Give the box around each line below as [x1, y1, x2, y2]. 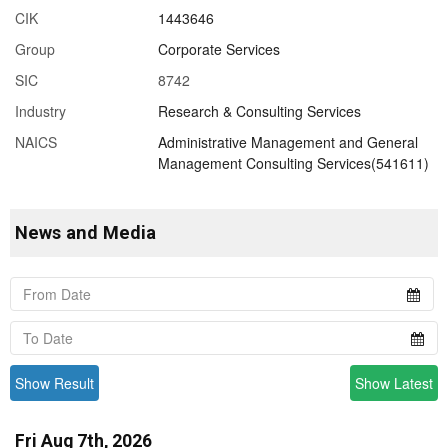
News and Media [15, 222, 156, 244]
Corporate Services [157, 39, 280, 60]
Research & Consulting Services [157, 101, 361, 122]
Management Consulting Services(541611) [157, 153, 429, 174]
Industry [15, 101, 66, 122]
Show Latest [355, 373, 433, 394]
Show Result [15, 373, 94, 394]
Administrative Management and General [157, 132, 418, 153]
